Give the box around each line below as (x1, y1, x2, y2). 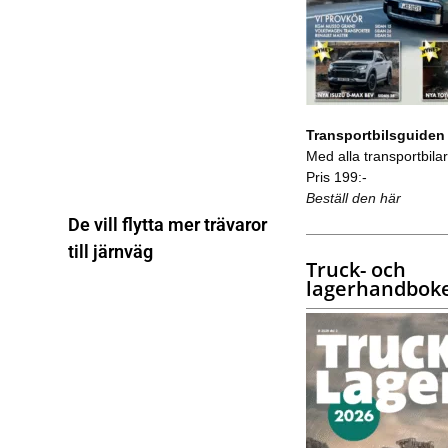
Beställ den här (305, 189, 401, 206)
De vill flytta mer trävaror (67, 214, 267, 236)
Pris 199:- (305, 168, 367, 185)
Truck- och (305, 255, 406, 283)
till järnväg (67, 241, 153, 263)
